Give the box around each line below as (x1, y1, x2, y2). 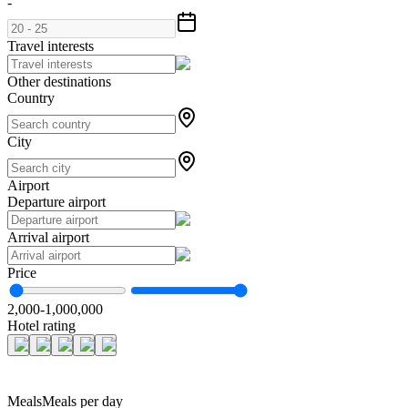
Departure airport (7, 194, 106, 210)
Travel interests (7, 38, 94, 55)
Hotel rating (7, 318, 76, 334)
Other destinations (7, 74, 111, 90)
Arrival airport (7, 229, 89, 246)
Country (7, 90, 55, 107)
